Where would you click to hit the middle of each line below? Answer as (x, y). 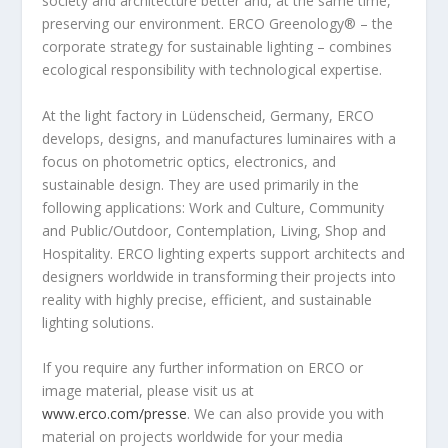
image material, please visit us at (148, 390)
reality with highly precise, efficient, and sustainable (207, 299)
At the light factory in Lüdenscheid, (156, 115)
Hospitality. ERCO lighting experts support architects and (224, 253)
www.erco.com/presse (115, 413)
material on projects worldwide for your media (193, 436)
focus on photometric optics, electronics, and (189, 161)
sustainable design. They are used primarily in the (201, 184)
